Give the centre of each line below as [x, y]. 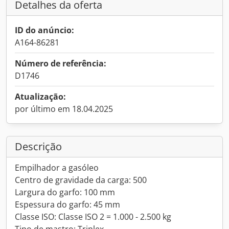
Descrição [38, 146]
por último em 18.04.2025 [64, 109]
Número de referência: [61, 63]
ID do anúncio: [44, 30]
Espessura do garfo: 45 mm [67, 204]
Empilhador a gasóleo [57, 168]
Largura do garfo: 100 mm [65, 192]
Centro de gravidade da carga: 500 [81, 180]
